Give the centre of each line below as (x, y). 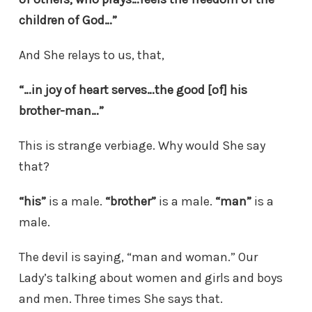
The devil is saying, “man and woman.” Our (138, 257)
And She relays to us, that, (92, 55)
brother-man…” (61, 111)
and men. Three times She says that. (121, 299)
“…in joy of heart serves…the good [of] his (133, 90)
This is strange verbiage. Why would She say (142, 146)
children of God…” (68, 21)
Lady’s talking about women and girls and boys (151, 278)
